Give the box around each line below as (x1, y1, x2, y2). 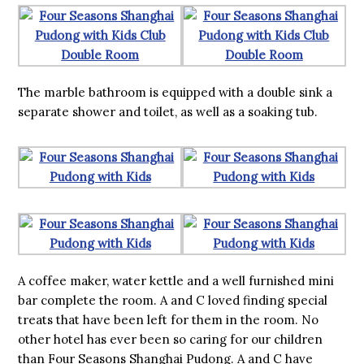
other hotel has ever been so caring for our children (18, 331, 323, 347)
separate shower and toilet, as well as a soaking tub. (18, 104, 318, 119)
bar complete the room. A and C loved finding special (18, 292, 328, 308)
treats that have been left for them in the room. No (18, 312, 319, 327)
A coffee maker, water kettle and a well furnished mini (18, 273, 335, 288)
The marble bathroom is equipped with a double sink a (18, 84, 333, 100)
